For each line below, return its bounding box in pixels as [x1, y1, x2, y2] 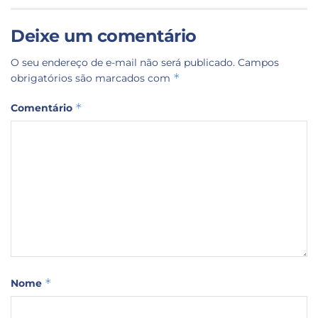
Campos [238, 56, 279, 70]
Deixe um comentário [11, 26, 197, 47]
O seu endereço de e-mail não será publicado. [11, 56, 235, 70]
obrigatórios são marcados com [11, 72, 173, 85]
